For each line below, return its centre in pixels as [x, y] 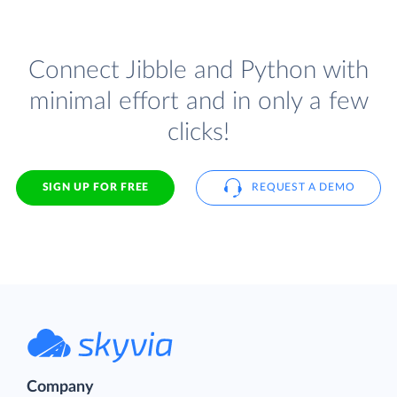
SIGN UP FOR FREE [95, 187]
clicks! [198, 132]
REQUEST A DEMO [304, 187]
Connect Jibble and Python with [198, 70]
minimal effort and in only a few [198, 101]
